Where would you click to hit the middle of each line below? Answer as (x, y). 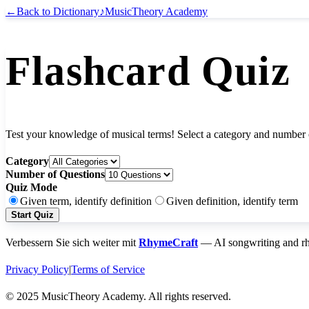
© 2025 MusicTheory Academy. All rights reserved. (118, 297)
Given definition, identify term (232, 201)
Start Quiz (32, 215)
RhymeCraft (168, 243)
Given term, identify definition (86, 201)
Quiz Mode (31, 188)
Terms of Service (108, 270)
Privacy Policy (37, 270)
